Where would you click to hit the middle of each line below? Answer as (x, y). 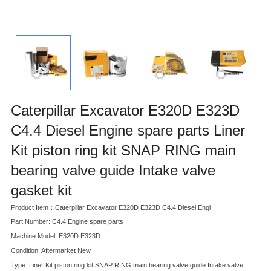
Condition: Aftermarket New (51, 251)
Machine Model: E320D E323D (56, 236)
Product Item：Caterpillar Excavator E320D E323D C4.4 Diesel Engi (111, 207)
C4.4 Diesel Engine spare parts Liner (128, 130)
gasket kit (41, 190)
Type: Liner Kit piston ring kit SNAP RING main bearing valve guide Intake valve (127, 265)
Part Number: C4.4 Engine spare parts (67, 222)
